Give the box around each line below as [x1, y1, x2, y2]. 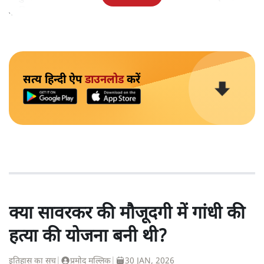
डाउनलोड [85, 72, 124, 88]
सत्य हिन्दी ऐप [23, 72, 85, 88]
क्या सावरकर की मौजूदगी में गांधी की [9, 202, 245, 226]
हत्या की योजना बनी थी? [9, 225, 167, 249]
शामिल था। [9, 5, 52, 19]
